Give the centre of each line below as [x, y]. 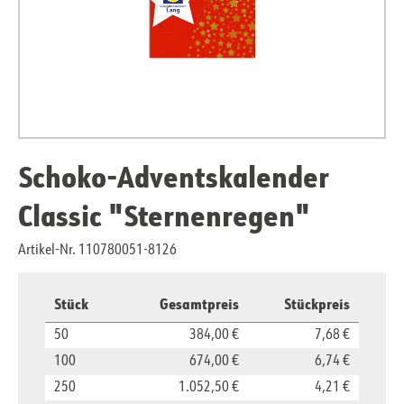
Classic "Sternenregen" [164, 216]
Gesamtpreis [199, 304]
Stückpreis [317, 304]
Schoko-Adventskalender [174, 177]
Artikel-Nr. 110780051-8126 [97, 251]
